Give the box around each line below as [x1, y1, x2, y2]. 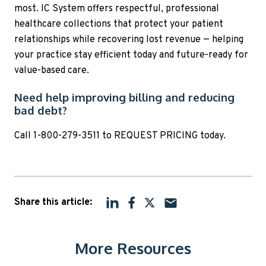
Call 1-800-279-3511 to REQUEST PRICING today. [14, 130, 226, 142]
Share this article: [14, 197, 92, 209]
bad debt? [14, 103, 67, 118]
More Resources [75, 238, 191, 258]
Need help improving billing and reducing [14, 90, 235, 104]
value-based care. [14, 64, 89, 77]
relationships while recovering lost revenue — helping [14, 33, 243, 46]
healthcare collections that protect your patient [14, 18, 223, 30]
